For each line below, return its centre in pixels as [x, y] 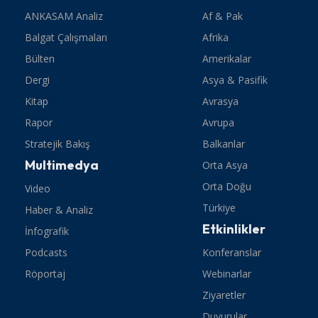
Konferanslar [232, 252]
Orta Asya [225, 165]
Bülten [40, 59]
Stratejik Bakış [58, 144]
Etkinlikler [234, 229]
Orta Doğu [227, 186]
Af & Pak [223, 16]
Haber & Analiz [59, 210]
